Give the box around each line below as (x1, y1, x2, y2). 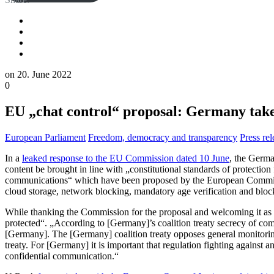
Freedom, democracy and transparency (88, 131, 237, 143)
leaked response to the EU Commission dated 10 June (22, 152, 229, 163)
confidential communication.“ (5, 250, 119, 261)
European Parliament (5, 131, 86, 143)
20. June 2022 (17, 69, 72, 80)
